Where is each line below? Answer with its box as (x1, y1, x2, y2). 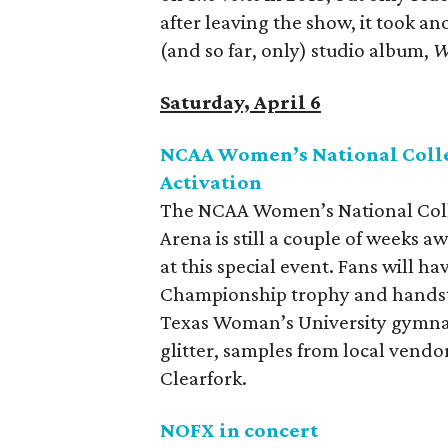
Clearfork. (160, 366, 248, 390)
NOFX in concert (160, 418, 319, 442)
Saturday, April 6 (160, 90, 322, 114)
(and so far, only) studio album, (160, 38, 434, 62)
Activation (160, 170, 263, 194)
